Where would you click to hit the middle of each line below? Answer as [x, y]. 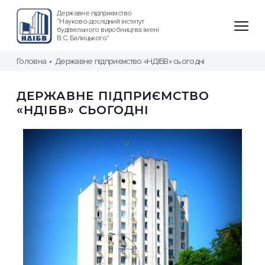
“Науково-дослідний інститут [101, 22]
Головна [32, 61]
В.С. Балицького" [83, 38]
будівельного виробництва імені [108, 30]
